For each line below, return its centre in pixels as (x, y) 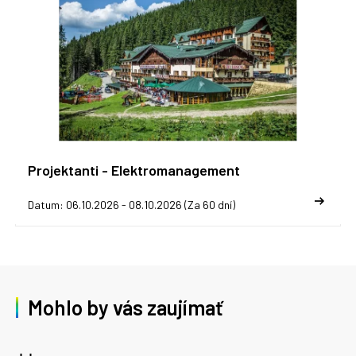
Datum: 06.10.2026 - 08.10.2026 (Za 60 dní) (132, 205)
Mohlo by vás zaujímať (126, 308)
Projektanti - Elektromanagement (134, 170)
